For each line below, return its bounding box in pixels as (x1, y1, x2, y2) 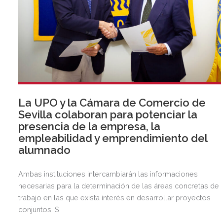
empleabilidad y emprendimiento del (18, 131, 208, 145)
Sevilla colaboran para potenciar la (18, 108, 198, 121)
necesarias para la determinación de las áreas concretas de (18, 181, 220, 190)
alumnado (18, 143, 71, 156)
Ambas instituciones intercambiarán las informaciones (18, 169, 198, 178)
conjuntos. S (18, 205, 60, 214)
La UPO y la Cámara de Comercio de (18, 96, 206, 109)
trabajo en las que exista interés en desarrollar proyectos (18, 193, 211, 202)
